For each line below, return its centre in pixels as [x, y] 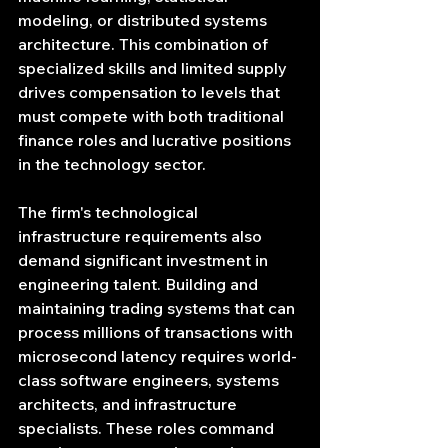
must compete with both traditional [153, 116]
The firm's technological [110, 212]
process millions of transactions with [157, 332]
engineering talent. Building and [140, 284]
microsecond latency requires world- [157, 356]
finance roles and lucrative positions [156, 140]
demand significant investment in [145, 260]
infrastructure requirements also [142, 236]
